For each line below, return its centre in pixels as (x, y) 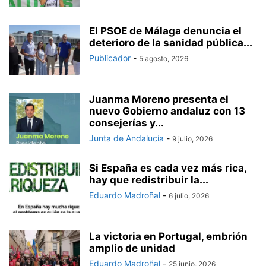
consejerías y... (126, 123)
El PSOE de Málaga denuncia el (165, 31)
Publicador (110, 58)
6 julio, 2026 (189, 195)
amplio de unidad (132, 248)
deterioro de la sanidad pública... (171, 42)
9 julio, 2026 (192, 138)
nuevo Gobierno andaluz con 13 (167, 111)
